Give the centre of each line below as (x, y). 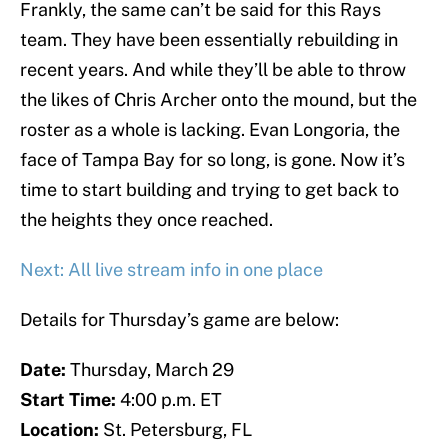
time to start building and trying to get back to (209, 190)
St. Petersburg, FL (177, 430)
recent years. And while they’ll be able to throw (213, 70)
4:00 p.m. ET (171, 400)
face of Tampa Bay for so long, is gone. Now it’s (212, 160)
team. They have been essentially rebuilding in (209, 40)
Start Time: (70, 400)
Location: (61, 430)
